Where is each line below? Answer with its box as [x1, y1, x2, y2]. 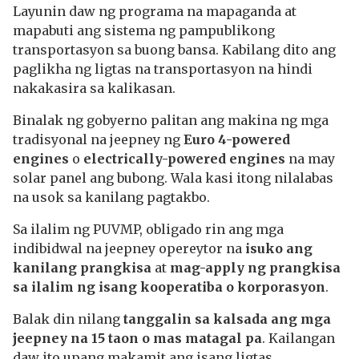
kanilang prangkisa [13, 260, 151, 276]
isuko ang [245, 240, 313, 256]
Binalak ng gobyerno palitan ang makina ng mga [13, 112, 329, 128]
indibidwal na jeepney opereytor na [13, 240, 245, 256]
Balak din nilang [13, 311, 123, 327]
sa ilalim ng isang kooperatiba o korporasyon [13, 279, 325, 295]
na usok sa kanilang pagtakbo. [13, 189, 210, 205]
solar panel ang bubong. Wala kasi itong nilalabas [13, 170, 333, 186]
